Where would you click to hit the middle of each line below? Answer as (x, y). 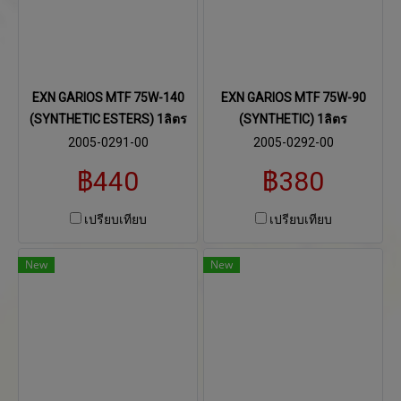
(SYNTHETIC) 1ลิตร (293, 119)
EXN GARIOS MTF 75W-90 (293, 98)
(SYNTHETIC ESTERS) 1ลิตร (108, 119)
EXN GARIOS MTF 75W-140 (108, 98)
